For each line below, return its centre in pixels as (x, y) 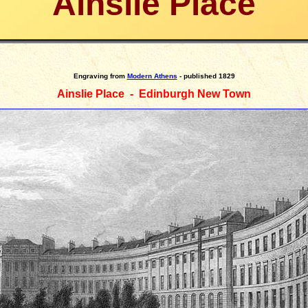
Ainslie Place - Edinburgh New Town (154, 94)
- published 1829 (206, 76)
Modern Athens (152, 76)
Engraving (90, 76)
